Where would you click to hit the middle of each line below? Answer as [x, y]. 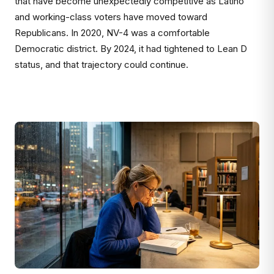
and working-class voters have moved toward [111, 17]
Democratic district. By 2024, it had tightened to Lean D [131, 49]
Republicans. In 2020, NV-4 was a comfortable [112, 33]
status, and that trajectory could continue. [102, 65]
